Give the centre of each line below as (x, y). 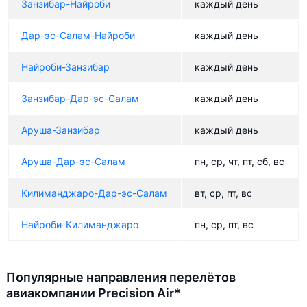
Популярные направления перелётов (121, 277)
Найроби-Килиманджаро (80, 224)
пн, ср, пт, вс (224, 224)
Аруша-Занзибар (61, 130)
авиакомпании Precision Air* (94, 293)
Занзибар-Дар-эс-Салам (80, 98)
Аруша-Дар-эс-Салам (73, 161)
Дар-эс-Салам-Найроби (78, 35)
